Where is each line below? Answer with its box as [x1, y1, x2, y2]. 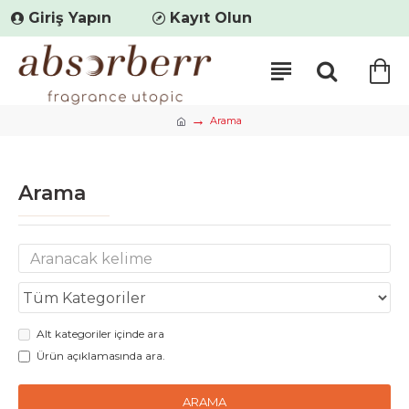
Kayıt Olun [170, 9, 252, 26]
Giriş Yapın [28, 9, 111, 26]
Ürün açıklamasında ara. [37, 349, 165, 362]
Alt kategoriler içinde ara [37, 327, 164, 341]
